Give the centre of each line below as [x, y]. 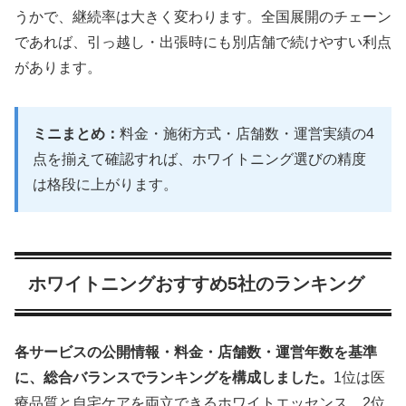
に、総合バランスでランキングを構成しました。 [174, 378]
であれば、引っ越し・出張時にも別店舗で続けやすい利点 [203, 43]
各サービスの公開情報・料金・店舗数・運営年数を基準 [196, 353]
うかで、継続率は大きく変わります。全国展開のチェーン [203, 17]
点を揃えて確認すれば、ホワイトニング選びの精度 [199, 159]
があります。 [58, 68]
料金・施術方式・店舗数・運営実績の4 [247, 133]
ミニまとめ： [76, 133]
